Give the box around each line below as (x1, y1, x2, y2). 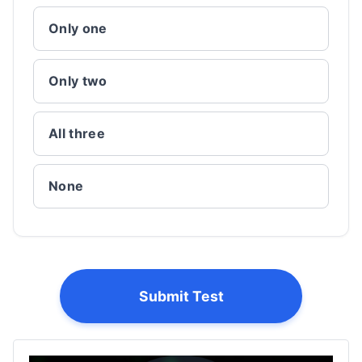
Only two (48, 73, 107, 89)
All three (48, 125, 105, 141)
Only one (48, 20, 107, 36)
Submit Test (138, 288, 224, 305)
